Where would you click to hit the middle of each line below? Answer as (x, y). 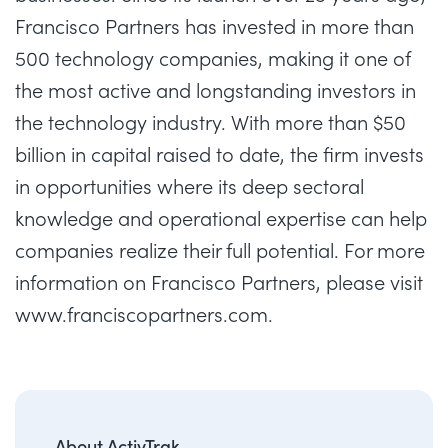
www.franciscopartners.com (141, 314)
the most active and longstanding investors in (215, 90)
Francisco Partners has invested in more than (214, 26)
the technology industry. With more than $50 (210, 122)
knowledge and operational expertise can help (221, 218)
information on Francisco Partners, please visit (219, 282)
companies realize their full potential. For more (220, 250)
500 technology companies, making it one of (213, 58)
